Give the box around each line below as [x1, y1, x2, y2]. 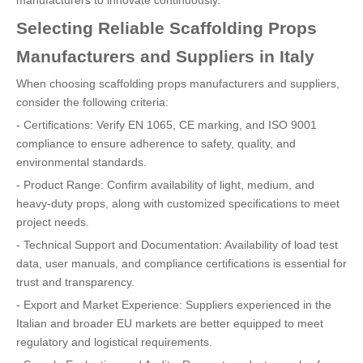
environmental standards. [16, 156, 147, 169]
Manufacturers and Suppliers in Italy [16, 47, 314, 66]
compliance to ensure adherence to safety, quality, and [16, 137, 296, 150]
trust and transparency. [16, 275, 135, 288]
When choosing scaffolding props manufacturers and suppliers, [16, 77, 340, 90]
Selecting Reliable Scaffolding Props [16, 19, 317, 37]
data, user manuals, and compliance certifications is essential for [16, 257, 347, 270]
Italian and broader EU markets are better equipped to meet [16, 317, 323, 330]
